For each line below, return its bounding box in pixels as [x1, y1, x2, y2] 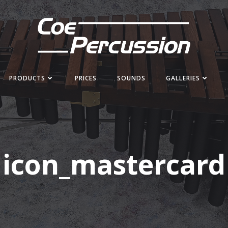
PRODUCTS [9, 73, 45, 82]
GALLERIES [165, 73, 200, 82]
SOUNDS [117, 73, 146, 82]
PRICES [74, 73, 97, 82]
